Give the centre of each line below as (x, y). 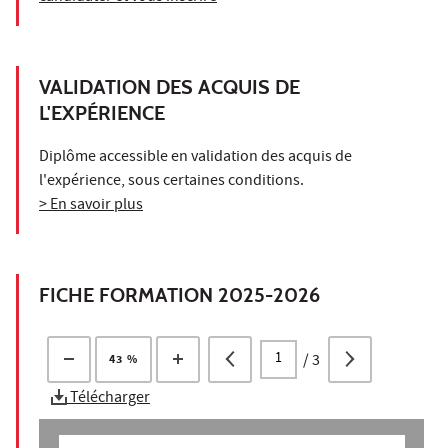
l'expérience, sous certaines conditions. (171, 181)
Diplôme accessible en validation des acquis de (195, 157)
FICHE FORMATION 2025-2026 (179, 294)
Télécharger (108, 399)
